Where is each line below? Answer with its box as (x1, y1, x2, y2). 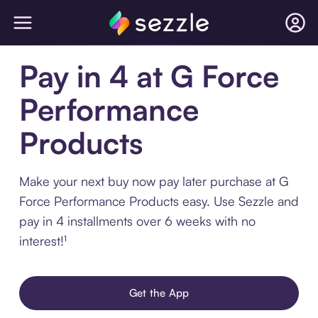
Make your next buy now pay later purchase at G (18, 173, 289, 189)
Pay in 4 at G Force (18, 57, 279, 94)
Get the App (128, 286, 190, 300)
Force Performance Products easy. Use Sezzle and (18, 193, 299, 209)
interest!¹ (18, 233, 67, 248)
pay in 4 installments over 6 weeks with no (18, 213, 256, 229)
